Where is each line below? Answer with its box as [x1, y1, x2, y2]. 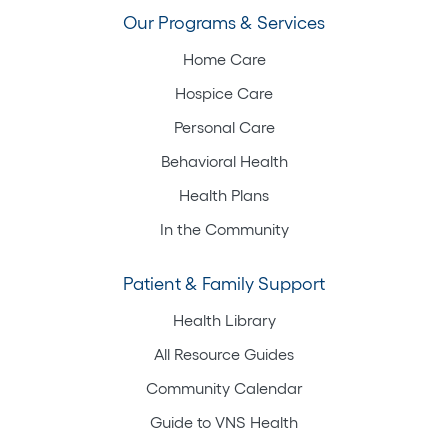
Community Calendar [145, 378, 303, 397]
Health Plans [179, 185, 269, 204]
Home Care [182, 49, 266, 68]
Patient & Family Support [123, 273, 325, 294]
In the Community [159, 219, 289, 238]
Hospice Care [175, 83, 273, 102]
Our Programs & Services [123, 12, 325, 33]
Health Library [172, 310, 276, 329]
